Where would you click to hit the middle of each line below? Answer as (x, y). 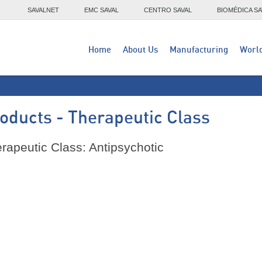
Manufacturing (199, 50)
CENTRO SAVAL (168, 10)
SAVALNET (43, 10)
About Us (140, 50)
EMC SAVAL (101, 10)
